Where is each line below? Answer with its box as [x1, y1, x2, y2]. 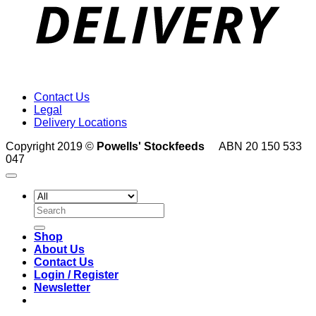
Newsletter [34, 281, 90, 294]
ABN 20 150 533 [219, 140, 302, 153]
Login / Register [34, 269, 119, 281]
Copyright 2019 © [6, 140, 97, 153]
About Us [34, 243, 85, 256]
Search [33, 202, 69, 215]
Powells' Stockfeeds [97, 140, 205, 153]
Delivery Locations [34, 116, 127, 129]
